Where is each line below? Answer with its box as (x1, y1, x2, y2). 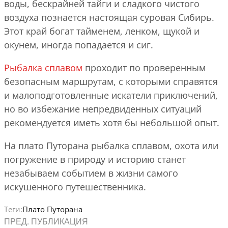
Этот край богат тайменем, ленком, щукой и (4, 24, 199, 37)
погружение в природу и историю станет (4, 153, 186, 165)
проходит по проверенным (82, 61, 206, 74)
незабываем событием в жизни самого (4, 166, 178, 179)
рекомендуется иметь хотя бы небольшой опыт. (4, 116, 219, 129)
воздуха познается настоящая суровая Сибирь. (4, 11, 214, 23)
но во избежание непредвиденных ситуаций (4, 102, 202, 115)
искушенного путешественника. (4, 180, 146, 193)
